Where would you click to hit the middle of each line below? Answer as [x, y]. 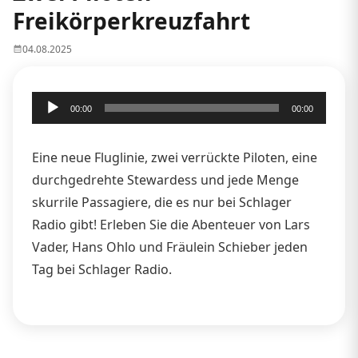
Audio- [51, 102]
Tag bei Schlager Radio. [102, 269]
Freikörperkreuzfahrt [131, 20]
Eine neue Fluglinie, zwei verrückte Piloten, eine [175, 157]
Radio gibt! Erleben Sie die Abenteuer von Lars [171, 224]
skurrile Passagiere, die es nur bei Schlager [162, 202]
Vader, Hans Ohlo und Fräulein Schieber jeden [170, 247]
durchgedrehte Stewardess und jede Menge [165, 179]
